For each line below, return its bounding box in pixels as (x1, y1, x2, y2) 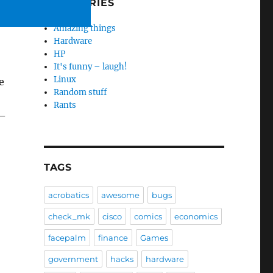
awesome (101, 190, 140, 200)
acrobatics (48, 190, 89, 200)
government (48, 254, 98, 264)
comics (133, 211, 162, 221)
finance (97, 233, 128, 243)
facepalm (48, 233, 86, 243)
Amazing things (54, 23, 116, 34)
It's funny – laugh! (54, 62, 128, 72)
